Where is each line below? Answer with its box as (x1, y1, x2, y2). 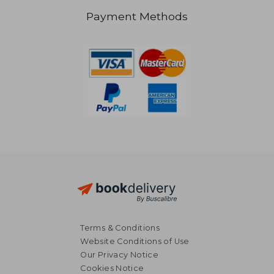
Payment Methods (86, 10, 188, 23)
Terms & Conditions (80, 223, 160, 232)
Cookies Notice (80, 263, 144, 273)
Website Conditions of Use (80, 236, 190, 246)
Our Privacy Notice (80, 250, 159, 259)
